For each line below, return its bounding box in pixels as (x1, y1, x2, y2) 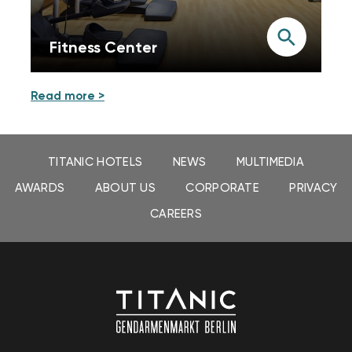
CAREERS (149, 207, 203, 222)
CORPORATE (185, 181, 260, 196)
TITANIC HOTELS (47, 155, 143, 170)
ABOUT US (94, 181, 156, 196)
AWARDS (14, 181, 65, 196)
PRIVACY (289, 181, 338, 196)
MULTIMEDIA (236, 155, 305, 170)
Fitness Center (49, 37, 157, 57)
